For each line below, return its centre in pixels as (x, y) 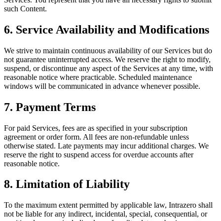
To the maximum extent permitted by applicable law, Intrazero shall (108, 205)
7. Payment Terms (50, 107)
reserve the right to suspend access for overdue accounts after (99, 154)
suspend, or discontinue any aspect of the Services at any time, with (109, 68)
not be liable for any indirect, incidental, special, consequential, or (106, 214)
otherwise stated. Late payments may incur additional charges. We (106, 146)
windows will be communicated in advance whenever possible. (102, 86)
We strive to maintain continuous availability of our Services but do (108, 50)
